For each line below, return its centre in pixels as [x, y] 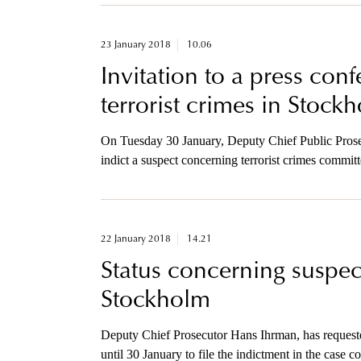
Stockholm [155, 302]
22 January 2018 [135, 240]
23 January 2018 [135, 46]
